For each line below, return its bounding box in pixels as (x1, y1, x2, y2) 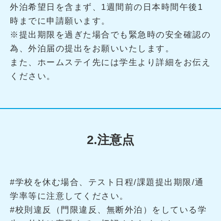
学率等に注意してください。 (10, 191, 129, 201)
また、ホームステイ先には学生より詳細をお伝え (10, 57, 211, 67)
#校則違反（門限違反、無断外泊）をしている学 (10, 205, 207, 215)
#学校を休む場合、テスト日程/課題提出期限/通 (10, 177, 204, 187)
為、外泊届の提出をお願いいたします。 (10, 43, 174, 53)
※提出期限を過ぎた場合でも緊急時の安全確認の (10, 30, 211, 39)
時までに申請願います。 (10, 16, 110, 26)
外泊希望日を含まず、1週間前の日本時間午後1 (10, 2, 203, 12)
